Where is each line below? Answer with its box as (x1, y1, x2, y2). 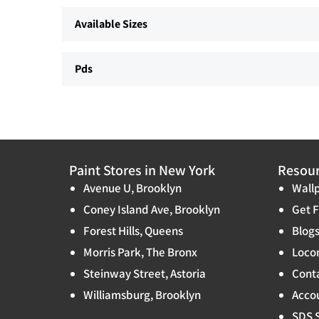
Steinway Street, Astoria (83, 266, 206, 282)
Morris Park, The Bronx (83, 244, 197, 261)
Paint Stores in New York (69, 161, 215, 180)
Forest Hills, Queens (83, 223, 183, 239)
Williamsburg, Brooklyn (83, 287, 201, 303)
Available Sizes (75, 16, 147, 32)
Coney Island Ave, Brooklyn (83, 202, 220, 218)
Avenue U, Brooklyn (83, 180, 182, 197)
